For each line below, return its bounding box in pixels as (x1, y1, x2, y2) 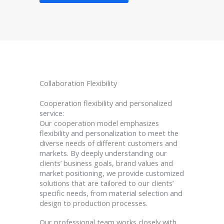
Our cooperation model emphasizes (39, 118, 159, 128)
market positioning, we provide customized (39, 168, 184, 178)
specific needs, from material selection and (39, 188, 182, 198)
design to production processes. (39, 198, 147, 208)
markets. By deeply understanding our (39, 148, 167, 158)
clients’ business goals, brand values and (39, 158, 173, 168)
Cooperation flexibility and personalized (39, 98, 172, 108)
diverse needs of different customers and (39, 138, 177, 148)
